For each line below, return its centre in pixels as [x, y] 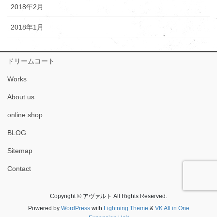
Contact [19, 169]
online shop [25, 115]
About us [21, 97]
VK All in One [172, 208]
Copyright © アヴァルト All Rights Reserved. [108, 196]
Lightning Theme [126, 208]
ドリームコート [31, 61]
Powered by [44, 208]
